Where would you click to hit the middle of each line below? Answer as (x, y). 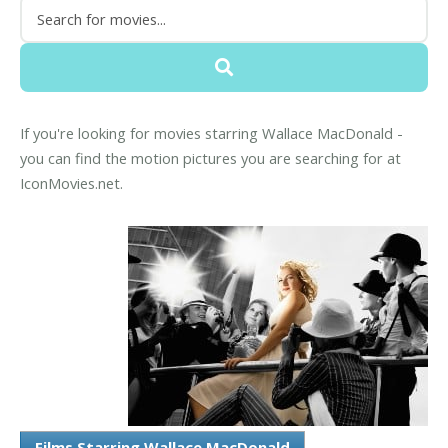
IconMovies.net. (71, 183)
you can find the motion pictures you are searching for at (210, 158)
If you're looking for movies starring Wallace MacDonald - (211, 133)
